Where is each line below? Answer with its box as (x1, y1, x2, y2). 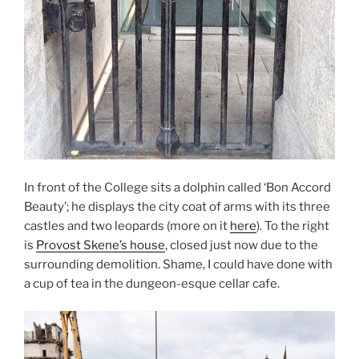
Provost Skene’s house (36, 237, 165, 252)
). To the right (256, 218, 329, 233)
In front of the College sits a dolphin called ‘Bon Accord (24, 179, 331, 195)
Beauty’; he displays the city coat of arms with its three (24, 199, 330, 214)
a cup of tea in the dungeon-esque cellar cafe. (24, 276, 280, 291)
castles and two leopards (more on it (24, 218, 230, 233)
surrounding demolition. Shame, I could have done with (24, 256, 333, 272)
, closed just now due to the (165, 237, 318, 252)
